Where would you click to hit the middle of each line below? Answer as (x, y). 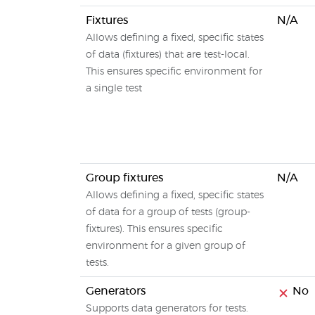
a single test (114, 89)
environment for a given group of (166, 246)
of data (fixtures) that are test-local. (168, 55)
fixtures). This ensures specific (154, 229)
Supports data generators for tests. (167, 309)
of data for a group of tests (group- (168, 212)
